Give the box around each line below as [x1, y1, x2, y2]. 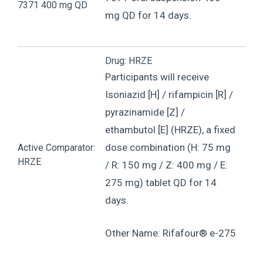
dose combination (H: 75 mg [105, 141, 231, 154]
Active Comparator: [18, 142, 95, 154]
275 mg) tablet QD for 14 [105, 177, 217, 189]
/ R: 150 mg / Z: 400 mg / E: [105, 159, 228, 171]
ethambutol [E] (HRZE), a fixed [105, 124, 235, 136]
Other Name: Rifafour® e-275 [105, 227, 236, 239]
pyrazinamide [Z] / [105, 106, 185, 119]
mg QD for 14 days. [105, 9, 191, 22]
